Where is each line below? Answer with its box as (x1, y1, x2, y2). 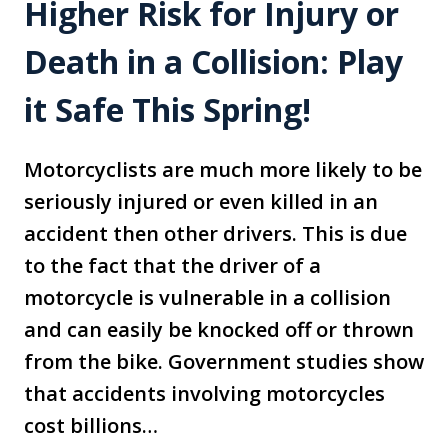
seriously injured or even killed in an (24, 188, 378, 216)
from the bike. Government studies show (24, 348, 424, 376)
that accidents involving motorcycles (24, 380, 385, 408)
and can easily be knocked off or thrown (24, 316, 414, 344)
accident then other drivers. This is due (24, 220, 407, 248)
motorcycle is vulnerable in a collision (24, 284, 391, 312)
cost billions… (24, 412, 158, 440)
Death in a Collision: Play (24, 40, 403, 84)
